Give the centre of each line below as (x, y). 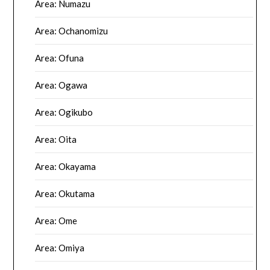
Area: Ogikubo (64, 112)
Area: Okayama (66, 167)
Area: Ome (56, 221)
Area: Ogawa (61, 85)
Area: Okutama (65, 194)
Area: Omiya (60, 248)
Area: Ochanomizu (72, 31)
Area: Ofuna (60, 58)
